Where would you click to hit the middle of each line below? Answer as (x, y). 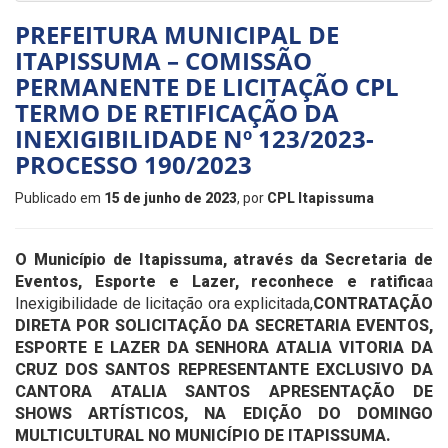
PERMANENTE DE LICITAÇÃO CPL (207, 86)
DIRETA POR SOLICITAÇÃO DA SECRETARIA (185, 325)
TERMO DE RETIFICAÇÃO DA (177, 112)
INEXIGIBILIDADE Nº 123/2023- (194, 138)
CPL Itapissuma (320, 198)
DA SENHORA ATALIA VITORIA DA (296, 347)
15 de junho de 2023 (170, 198)
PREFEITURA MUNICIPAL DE (177, 34)
